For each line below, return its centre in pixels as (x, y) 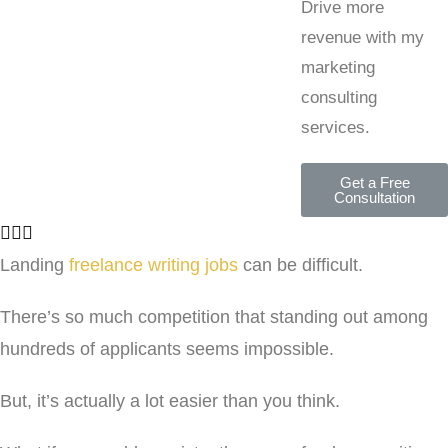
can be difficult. (300, 265)
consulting (339, 97)
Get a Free (374, 182)
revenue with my (362, 37)
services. (335, 127)
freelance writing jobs (153, 265)
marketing (338, 67)
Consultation (374, 197)
